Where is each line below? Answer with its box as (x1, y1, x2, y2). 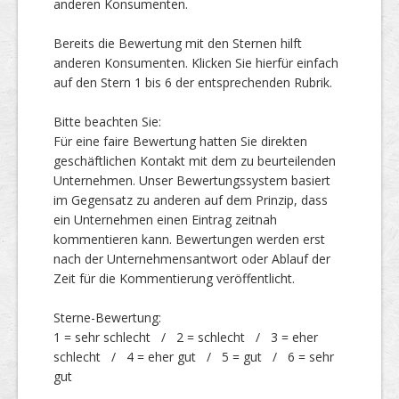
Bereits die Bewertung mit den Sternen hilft (53, 35, 302, 52)
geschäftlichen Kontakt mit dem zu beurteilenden (53, 152, 336, 169)
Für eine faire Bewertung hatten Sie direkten (53, 133, 307, 150)
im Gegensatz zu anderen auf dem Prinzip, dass (53, 191, 328, 208)
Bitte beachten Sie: (53, 113, 161, 130)
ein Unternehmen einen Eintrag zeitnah (53, 211, 277, 228)
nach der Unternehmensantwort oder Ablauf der (53, 250, 330, 267)
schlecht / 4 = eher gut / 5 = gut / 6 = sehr (53, 348, 334, 365)
